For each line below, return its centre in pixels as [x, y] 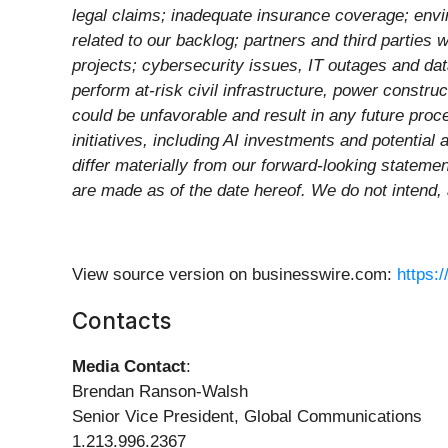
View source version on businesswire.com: [234, 275]
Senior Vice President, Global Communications [247, 417]
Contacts [121, 321]
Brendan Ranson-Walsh [160, 392]
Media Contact [129, 367]
